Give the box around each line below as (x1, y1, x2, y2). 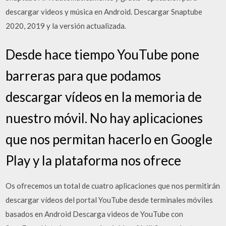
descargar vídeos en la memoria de (6, 89, 202, 105)
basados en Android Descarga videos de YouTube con (6, 209, 184, 218)
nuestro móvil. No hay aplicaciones (6, 110, 203, 126)
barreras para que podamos (6, 68, 161, 84)
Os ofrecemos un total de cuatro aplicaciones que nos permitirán (6, 181, 220, 190)
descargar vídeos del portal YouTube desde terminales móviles (6, 195, 213, 204)
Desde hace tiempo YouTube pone (6, 46, 200, 63)
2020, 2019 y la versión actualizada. (6, 21, 127, 30)
